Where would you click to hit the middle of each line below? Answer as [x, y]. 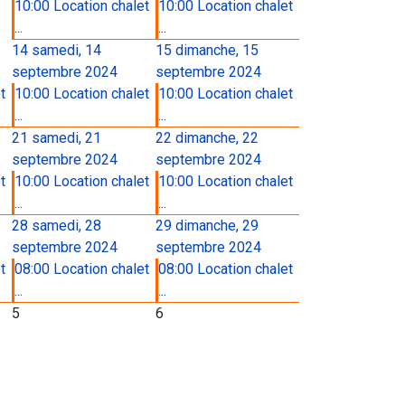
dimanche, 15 [217, 50]
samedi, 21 [66, 138]
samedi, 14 [66, 50]
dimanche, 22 [217, 138]
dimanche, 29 [217, 226]
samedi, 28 [66, 226]
